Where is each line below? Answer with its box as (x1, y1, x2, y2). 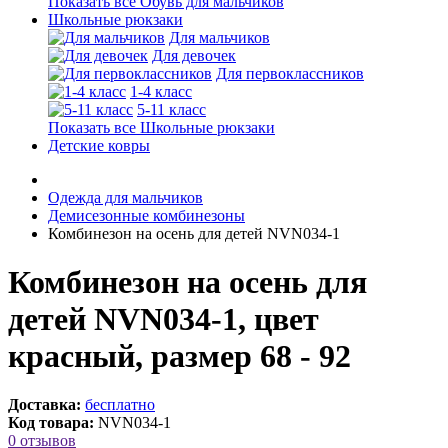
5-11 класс (137, 100, 206, 118)
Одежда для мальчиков (48, 188, 203, 206)
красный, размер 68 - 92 (8, 337, 351, 374)
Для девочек (152, 46, 236, 64)
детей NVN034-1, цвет (8, 300, 319, 337)
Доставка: (8, 396, 81, 414)
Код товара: (8, 414, 94, 432)
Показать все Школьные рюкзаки (48, 118, 275, 136)
